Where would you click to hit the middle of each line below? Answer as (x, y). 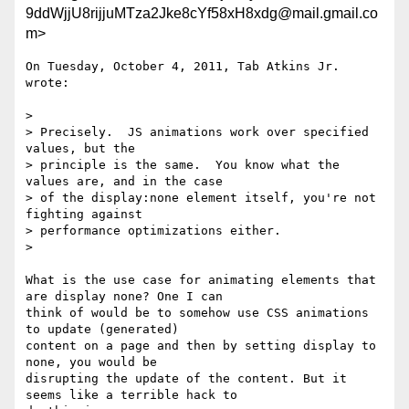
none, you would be (91, 362)
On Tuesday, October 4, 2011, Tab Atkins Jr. (183, 67)
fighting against (84, 215)
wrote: (47, 83)
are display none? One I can (124, 297)
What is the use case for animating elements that (201, 280)
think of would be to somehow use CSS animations (197, 313)
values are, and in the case (124, 182)
